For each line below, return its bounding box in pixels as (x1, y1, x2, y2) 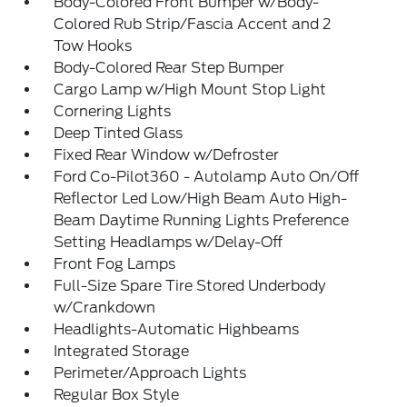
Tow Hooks (54, 37, 133, 55)
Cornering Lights (54, 103, 172, 120)
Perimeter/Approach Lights (54, 364, 247, 382)
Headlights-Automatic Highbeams (54, 321, 300, 338)
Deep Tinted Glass (54, 124, 184, 142)
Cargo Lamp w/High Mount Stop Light (54, 81, 327, 98)
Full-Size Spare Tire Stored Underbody (54, 277, 326, 294)
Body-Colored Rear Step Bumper (54, 59, 285, 76)
